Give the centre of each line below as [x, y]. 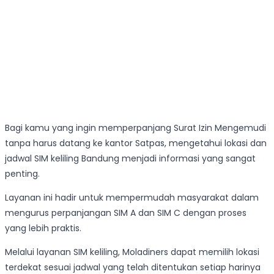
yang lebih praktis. [43, 228]
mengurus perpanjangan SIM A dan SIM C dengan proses [126, 213]
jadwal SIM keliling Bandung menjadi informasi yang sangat [130, 159]
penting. [22, 174]
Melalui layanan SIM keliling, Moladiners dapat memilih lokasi [132, 252]
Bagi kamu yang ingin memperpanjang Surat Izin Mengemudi [135, 128]
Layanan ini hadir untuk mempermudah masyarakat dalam [132, 198]
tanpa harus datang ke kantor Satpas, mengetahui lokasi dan [136, 143]
